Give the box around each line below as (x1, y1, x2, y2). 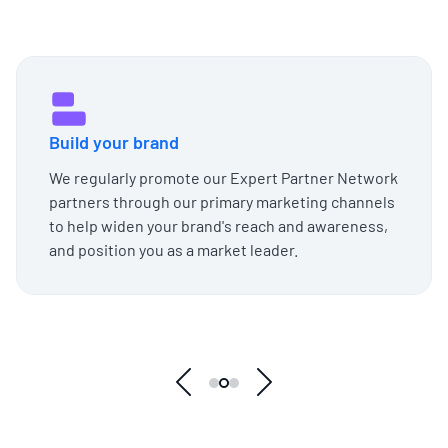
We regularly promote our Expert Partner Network (49, 167, 398, 187)
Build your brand (49, 130, 179, 153)
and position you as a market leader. (49, 239, 298, 259)
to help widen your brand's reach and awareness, (49, 215, 388, 235)
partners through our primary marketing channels (49, 191, 395, 211)
